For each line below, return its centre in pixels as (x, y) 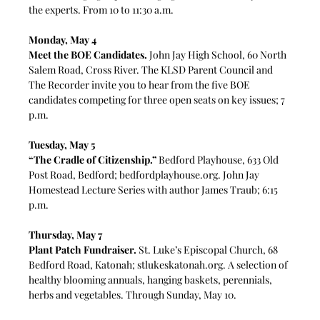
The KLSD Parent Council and (209, 69)
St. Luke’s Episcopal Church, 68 (209, 249)
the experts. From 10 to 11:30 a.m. (101, 9)
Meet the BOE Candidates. (88, 54)
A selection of (259, 264)
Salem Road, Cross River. (85, 69)
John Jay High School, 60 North (218, 54)
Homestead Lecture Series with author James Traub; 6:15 (155, 189)
